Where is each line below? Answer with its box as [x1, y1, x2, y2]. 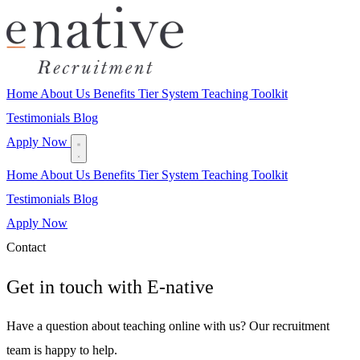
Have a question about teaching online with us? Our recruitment [6, 318, 329, 333]
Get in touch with [6, 276, 147, 297]
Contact [6, 240, 46, 254]
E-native [147, 276, 214, 297]
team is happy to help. [6, 342, 117, 357]
